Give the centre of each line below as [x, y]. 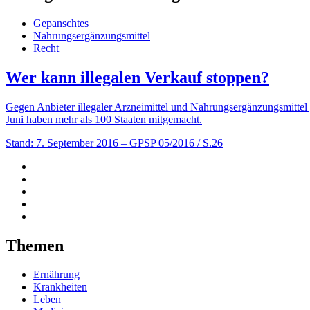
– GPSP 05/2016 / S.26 [172, 143]
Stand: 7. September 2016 [62, 143]
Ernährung [56, 275]
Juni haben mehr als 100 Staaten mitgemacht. [104, 119]
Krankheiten [60, 287]
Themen [35, 245]
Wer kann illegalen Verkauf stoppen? [137, 77]
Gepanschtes [61, 23]
